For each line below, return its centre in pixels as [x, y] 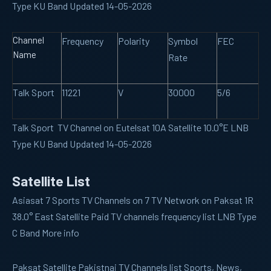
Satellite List [51, 181]
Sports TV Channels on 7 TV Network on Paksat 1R [152, 200]
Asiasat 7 [31, 200]
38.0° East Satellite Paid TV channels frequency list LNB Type [134, 216]
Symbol [183, 41]
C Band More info [46, 232]
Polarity [134, 41]
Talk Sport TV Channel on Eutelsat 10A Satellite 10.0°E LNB [130, 127]
